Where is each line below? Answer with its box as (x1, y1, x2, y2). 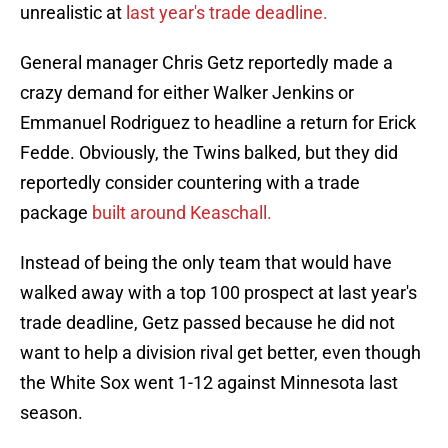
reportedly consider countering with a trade (20, 172, 360, 194)
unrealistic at (20, 2, 126, 24)
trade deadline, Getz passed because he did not (20, 312, 395, 334)
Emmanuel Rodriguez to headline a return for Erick (20, 112, 416, 134)
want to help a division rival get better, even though (20, 342, 421, 364)
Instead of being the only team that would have (20, 252, 392, 274)
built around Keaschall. (92, 202, 272, 224)
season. (20, 402, 83, 424)
